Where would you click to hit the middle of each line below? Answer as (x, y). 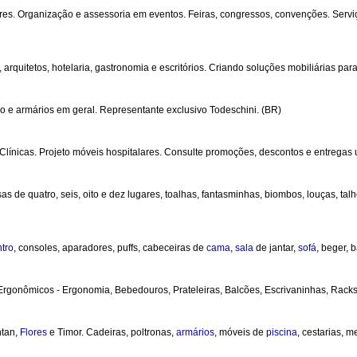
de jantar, (276, 248)
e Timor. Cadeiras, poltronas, (112, 332)
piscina (282, 332)
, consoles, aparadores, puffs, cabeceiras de (110, 248)
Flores (33, 332)
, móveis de (240, 332)
